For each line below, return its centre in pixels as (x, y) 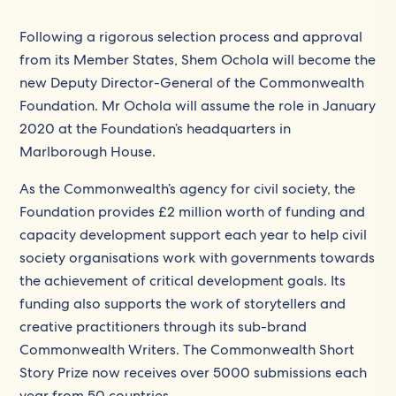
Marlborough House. (88, 152)
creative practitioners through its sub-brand (164, 327)
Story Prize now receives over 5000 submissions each (194, 373)
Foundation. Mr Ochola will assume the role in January (198, 106)
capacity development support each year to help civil (194, 235)
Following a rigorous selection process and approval (191, 37)
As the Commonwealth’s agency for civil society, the (188, 189)
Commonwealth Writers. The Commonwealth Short (187, 350)
